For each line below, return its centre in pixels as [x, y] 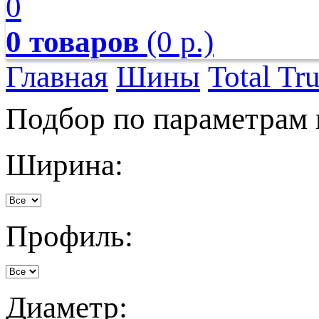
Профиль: [69, 236]
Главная [57, 77]
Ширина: [64, 165]
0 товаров [72, 42]
